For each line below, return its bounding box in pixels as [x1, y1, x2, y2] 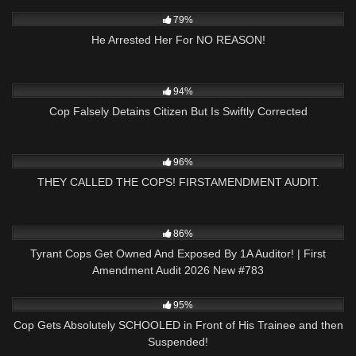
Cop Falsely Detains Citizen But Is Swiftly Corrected [48, 104, 308, 118]
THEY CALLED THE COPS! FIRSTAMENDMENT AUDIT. [37, 176, 319, 189]
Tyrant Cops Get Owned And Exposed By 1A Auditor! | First [30, 247, 326, 261]
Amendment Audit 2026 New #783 [92, 264, 264, 277]
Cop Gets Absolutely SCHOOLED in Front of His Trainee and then [13, 319, 343, 332]
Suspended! [148, 335, 208, 349]
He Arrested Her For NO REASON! [91, 33, 265, 46]
